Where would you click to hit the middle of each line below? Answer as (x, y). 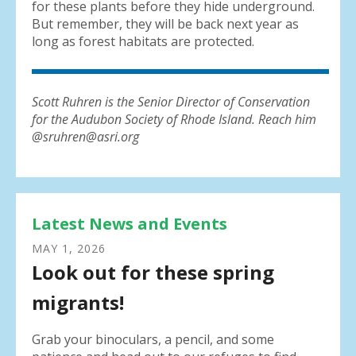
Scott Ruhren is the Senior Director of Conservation (171, 101)
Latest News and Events (130, 224)
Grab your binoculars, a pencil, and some (153, 340)
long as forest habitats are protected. (145, 41)
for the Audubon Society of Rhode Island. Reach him (174, 119)
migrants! (78, 303)
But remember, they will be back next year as (165, 23)
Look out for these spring (153, 273)
